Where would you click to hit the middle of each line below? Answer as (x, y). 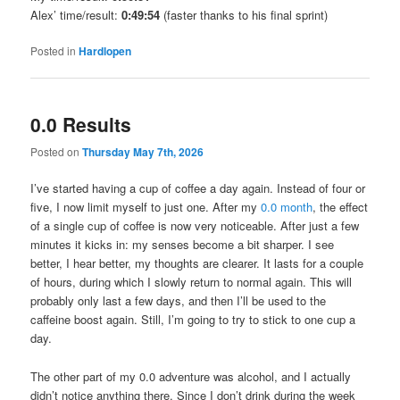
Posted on (57, 152)
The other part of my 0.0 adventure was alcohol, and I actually (191, 376)
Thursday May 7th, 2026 (143, 152)
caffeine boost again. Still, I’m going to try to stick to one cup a (193, 320)
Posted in (54, 50)
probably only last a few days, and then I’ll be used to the (179, 301)
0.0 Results (81, 125)
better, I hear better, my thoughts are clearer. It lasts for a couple (197, 263)
